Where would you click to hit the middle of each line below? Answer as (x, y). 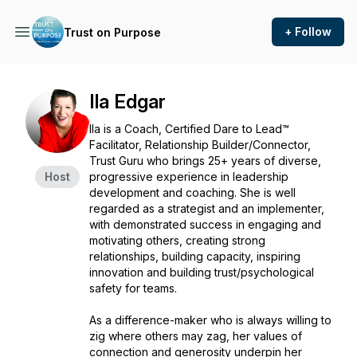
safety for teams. (133, 288)
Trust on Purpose (112, 32)
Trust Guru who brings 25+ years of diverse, (205, 161)
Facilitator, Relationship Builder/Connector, (200, 145)
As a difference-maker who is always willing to (210, 320)
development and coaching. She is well (192, 192)
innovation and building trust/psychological (202, 272)
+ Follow (308, 31)
